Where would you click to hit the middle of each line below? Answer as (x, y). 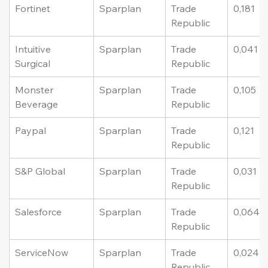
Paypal (31, 131)
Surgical (33, 64)
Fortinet (33, 9)
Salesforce (39, 212)
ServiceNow (42, 253)
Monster (36, 90)
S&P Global (40, 171)
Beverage (37, 104)
